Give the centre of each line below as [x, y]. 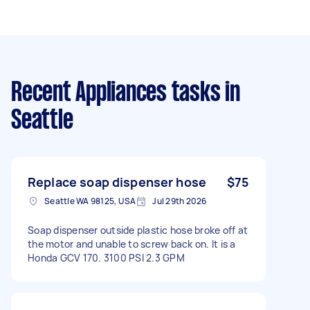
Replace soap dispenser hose [117, 182]
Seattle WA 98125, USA [90, 201]
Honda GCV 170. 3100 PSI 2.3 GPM [106, 258]
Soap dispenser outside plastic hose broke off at [138, 230]
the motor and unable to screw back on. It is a [132, 244]
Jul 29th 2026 [180, 201]
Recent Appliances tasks [116, 93]
